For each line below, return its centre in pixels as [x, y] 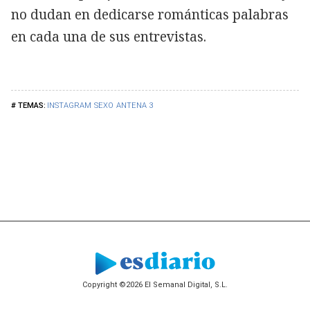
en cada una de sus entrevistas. [109, 36]
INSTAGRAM [69, 105]
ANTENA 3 [135, 105]
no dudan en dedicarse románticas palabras [150, 14]
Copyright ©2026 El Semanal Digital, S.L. [155, 285]
